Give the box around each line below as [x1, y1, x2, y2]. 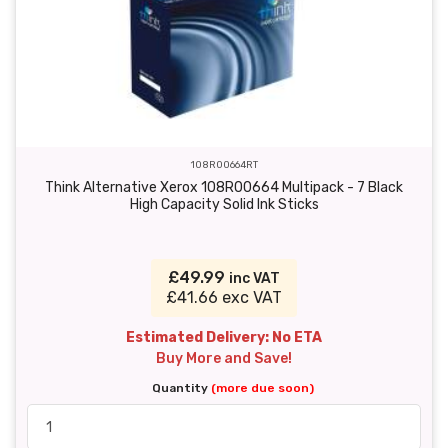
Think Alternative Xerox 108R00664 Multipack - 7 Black [45, 179, 403, 197]
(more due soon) [211, 381, 314, 396]
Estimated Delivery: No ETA [126, 329, 322, 347]
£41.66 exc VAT [166, 288, 282, 308]
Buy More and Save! [156, 350, 292, 368]
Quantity [152, 381, 211, 396]
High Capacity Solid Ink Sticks [129, 196, 319, 214]
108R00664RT [190, 159, 258, 171]
